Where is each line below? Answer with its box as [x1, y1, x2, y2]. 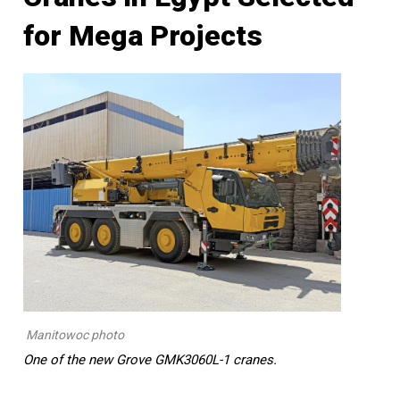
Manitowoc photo [26, 328, 124, 343]
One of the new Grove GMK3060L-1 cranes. [23, 352, 277, 369]
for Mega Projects [23, 19, 262, 54]
